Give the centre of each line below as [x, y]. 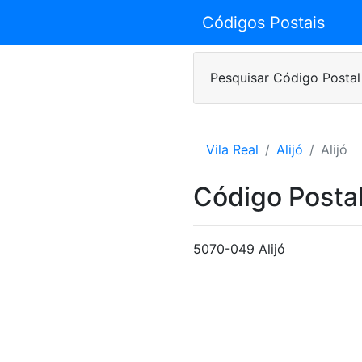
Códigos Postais [263, 23]
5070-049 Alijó [239, 249]
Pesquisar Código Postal [285, 78]
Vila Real [232, 149]
